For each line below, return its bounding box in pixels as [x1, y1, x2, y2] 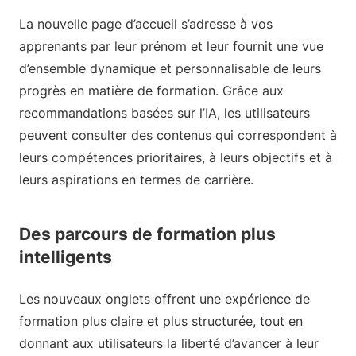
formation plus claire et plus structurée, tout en [19, 313, 303, 329]
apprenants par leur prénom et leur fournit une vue [19, 38, 323, 54]
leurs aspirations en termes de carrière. [19, 172, 253, 188]
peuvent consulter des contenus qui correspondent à [19, 127, 337, 143]
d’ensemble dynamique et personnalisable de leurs [19, 60, 321, 76]
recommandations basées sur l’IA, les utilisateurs [19, 105, 310, 121]
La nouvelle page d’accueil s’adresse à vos [19, 16, 273, 32]
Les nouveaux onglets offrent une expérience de [19, 291, 310, 307]
